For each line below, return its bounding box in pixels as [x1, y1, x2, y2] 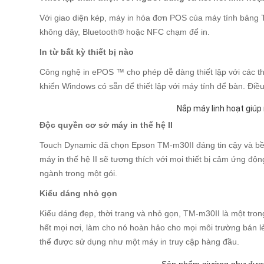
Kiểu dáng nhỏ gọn [39, 189, 118, 198]
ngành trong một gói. [39, 169, 118, 178]
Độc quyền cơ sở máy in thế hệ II [39, 120, 173, 130]
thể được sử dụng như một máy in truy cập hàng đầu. [39, 237, 240, 246]
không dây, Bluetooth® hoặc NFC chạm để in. [39, 27, 210, 37]
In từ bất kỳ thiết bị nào [39, 47, 134, 57]
